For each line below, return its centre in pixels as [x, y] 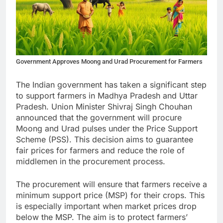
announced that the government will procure [99, 117]
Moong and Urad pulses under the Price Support [107, 128]
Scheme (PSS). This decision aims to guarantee [105, 139]
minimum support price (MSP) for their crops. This [110, 195]
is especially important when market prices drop [106, 206]
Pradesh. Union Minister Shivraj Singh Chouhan [104, 106]
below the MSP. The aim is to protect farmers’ [102, 217]
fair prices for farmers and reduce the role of [100, 150]
